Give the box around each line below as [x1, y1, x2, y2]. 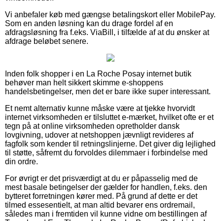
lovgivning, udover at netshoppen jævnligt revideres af [5, 130, 193, 139]
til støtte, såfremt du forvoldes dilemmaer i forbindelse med [5, 148, 208, 157]
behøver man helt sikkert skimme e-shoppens [5, 78, 163, 87]
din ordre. [5, 157, 38, 166]
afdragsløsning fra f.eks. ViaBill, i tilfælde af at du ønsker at [5, 28, 209, 37]
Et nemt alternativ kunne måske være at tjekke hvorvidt [5, 104, 195, 112]
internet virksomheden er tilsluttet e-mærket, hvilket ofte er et [5, 112, 214, 121]
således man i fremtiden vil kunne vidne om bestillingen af [5, 209, 207, 218]
